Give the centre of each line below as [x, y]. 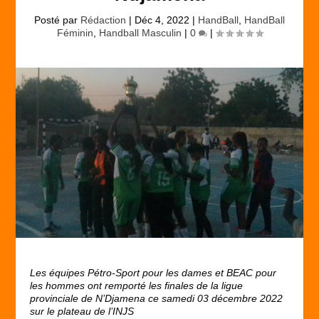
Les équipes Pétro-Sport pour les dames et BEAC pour [153, 272]
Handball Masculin [140, 33]
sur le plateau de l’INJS [82, 311]
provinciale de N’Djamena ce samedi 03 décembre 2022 [157, 298]
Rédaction [103, 20]
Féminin [75, 33]
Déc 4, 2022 [162, 20]
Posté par [57, 20]
